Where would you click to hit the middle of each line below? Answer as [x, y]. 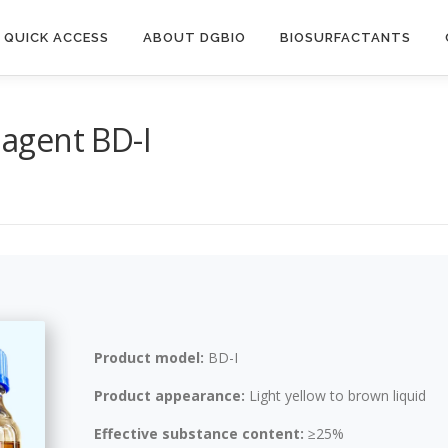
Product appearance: [171, 396]
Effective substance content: [201, 434]
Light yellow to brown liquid [337, 396]
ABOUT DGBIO [194, 37]
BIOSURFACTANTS [345, 37]
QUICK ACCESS [56, 37]
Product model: [151, 358]
